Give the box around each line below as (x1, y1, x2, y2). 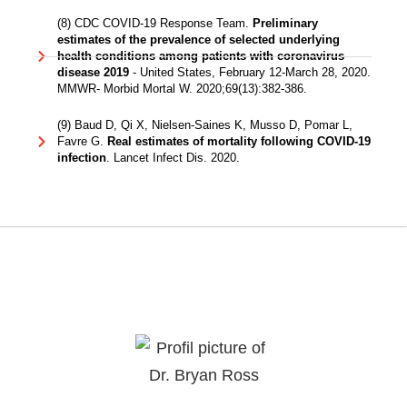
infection (56, 151, 106, 165)
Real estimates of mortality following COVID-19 (106, 134, 371, 149)
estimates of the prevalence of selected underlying (56, 33, 340, 47)
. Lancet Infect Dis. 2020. (105, 151, 240, 165)
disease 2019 (56, 65, 129, 80)
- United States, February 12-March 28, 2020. (128, 65, 371, 80)
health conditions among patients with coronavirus (56, 49, 344, 64)
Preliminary (252, 16, 318, 31)
